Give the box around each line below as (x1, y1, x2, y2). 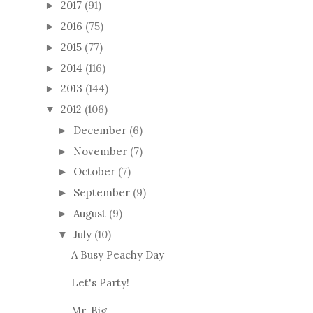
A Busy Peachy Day (71, 248, 164, 262)
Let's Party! (71, 276, 129, 290)
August (73, 206, 106, 220)
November (73, 144, 127, 158)
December (73, 123, 126, 137)
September (73, 186, 130, 200)
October (73, 165, 115, 179)
